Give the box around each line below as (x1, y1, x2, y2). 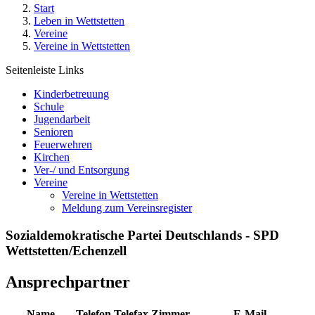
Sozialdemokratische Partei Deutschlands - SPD (6, 227, 279, 243)
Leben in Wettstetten (34, 15, 124, 27)
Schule (34, 101, 64, 112)
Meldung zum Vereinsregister (62, 202, 192, 214)
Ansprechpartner (6, 272, 130, 291)
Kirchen (34, 151, 70, 163)
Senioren (34, 126, 73, 138)
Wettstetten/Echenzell (6, 243, 127, 258)
